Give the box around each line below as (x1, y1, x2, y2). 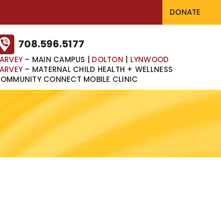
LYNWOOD (130, 54, 169, 65)
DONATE (170, 7, 201, 17)
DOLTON (92, 54, 123, 65)
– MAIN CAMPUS (23, 54, 87, 65)
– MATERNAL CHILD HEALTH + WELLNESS (23, 64, 173, 74)
